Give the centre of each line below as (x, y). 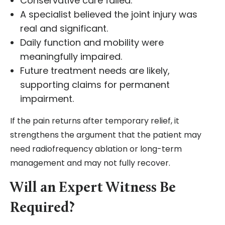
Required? (42, 208)
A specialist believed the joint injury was (109, 15)
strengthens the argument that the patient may (106, 135)
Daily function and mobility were (92, 43)
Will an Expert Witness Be (93, 188)
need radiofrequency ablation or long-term (96, 149)
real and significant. (64, 29)
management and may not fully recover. (90, 163)
